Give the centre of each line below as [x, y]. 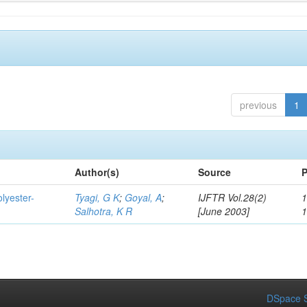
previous [258, 105]
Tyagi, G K [97, 197]
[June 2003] [224, 211]
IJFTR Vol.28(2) [233, 197]
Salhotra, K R [104, 211]
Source [215, 172]
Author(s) [97, 172]
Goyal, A [144, 197]
